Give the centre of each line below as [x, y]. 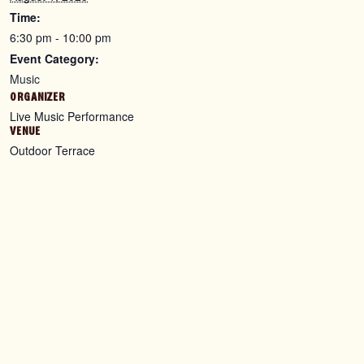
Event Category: [54, 58]
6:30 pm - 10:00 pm [61, 37]
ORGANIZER [37, 97]
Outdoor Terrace [52, 150]
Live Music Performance [72, 116]
